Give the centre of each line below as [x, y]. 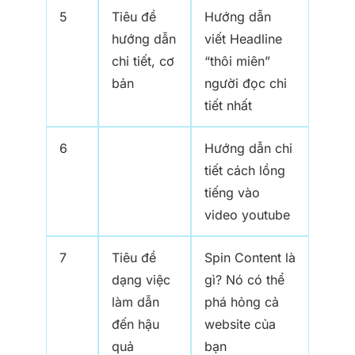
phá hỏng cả [242, 302]
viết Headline [243, 39]
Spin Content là [250, 258]
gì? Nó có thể [244, 280]
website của [240, 324]
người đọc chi [246, 84]
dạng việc [141, 280]
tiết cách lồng [245, 171]
